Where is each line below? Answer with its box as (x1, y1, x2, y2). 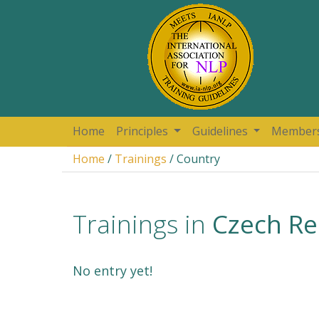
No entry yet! (73, 262, 152, 279)
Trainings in (73, 207, 212, 241)
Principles (116, 123, 171, 139)
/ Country (167, 151, 220, 167)
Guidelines (192, 123, 251, 139)
